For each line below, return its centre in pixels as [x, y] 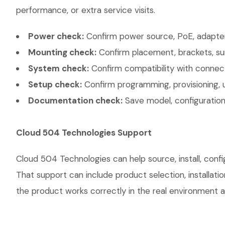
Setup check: [55, 84]
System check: [59, 68]
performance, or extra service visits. [86, 10]
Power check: [56, 36]
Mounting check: [62, 52]
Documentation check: [75, 100]
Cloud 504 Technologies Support [84, 133]
